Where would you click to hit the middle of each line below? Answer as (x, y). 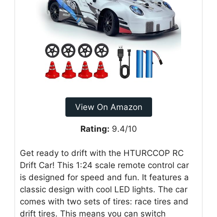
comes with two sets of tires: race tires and (104, 202)
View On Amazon (108, 107)
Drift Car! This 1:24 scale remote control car (104, 165)
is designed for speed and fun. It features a (104, 178)
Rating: (95, 129)
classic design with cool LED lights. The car (104, 190)
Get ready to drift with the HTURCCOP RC (102, 153)
